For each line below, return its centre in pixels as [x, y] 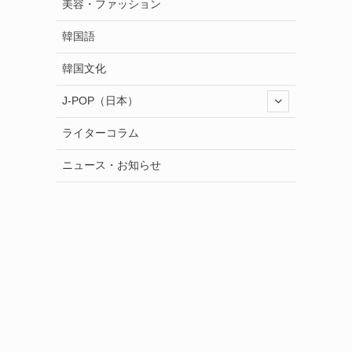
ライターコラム [101, 133]
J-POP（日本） [100, 101]
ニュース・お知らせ [112, 165]
